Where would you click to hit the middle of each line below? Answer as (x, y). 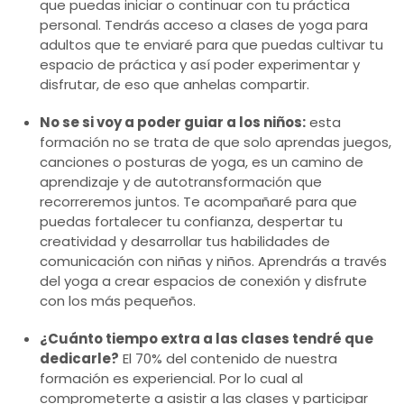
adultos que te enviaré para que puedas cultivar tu (211, 44)
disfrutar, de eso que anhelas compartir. (174, 84)
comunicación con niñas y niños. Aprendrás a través (213, 261)
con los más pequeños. (118, 300)
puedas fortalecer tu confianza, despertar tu (191, 221)
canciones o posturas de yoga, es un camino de (202, 161)
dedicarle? (79, 358)
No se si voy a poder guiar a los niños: (173, 122)
